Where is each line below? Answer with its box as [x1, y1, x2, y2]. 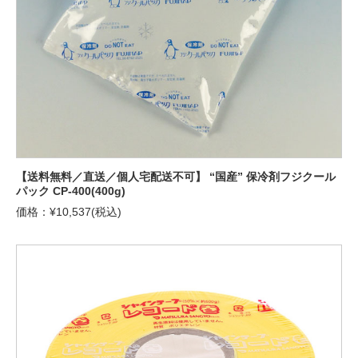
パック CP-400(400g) [16, 185, 125, 198]
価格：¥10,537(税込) [16, 205, 121, 219]
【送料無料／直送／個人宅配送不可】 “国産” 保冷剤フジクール [16, 170, 336, 184]
